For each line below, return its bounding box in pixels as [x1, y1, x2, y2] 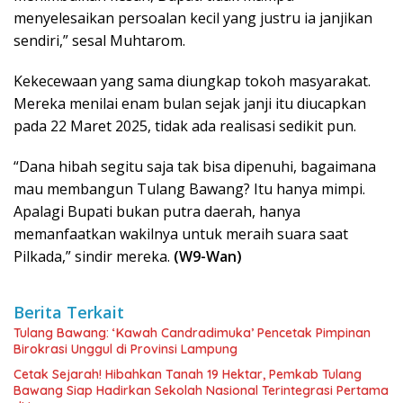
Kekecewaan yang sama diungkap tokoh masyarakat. [13, 71, 371, 92]
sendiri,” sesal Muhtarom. [13, 31, 185, 51]
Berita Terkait [13, 301, 124, 324]
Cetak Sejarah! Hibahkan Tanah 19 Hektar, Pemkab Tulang [13, 366, 362, 383]
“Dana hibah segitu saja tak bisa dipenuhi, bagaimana [13, 157, 376, 177]
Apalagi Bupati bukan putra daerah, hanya [13, 201, 300, 222]
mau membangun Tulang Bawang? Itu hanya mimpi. [13, 179, 365, 200]
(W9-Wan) [174, 246, 242, 267]
